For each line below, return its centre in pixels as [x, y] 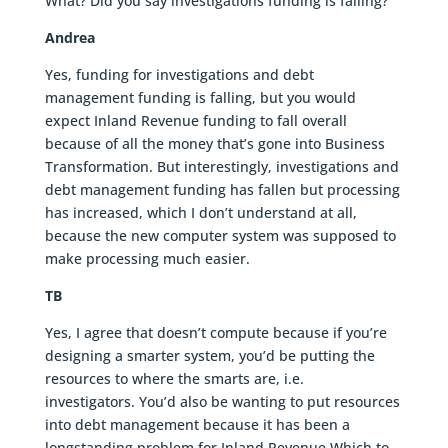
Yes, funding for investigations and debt [179, 75]
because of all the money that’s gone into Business [214, 144]
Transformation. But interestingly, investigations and [221, 167]
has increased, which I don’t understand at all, [200, 213]
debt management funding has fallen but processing [222, 190]
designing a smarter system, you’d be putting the [209, 356]
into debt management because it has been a [197, 425]
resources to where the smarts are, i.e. [174, 379]
